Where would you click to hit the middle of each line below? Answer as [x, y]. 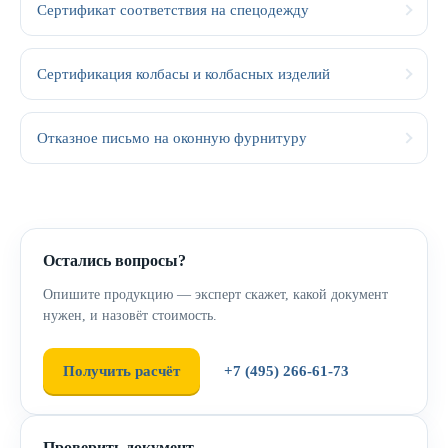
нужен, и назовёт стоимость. [130, 315]
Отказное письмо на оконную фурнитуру [172, 138]
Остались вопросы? [114, 260]
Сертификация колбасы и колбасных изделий [183, 74]
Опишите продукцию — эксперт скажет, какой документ [215, 294]
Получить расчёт [121, 371]
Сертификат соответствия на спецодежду [173, 10]
